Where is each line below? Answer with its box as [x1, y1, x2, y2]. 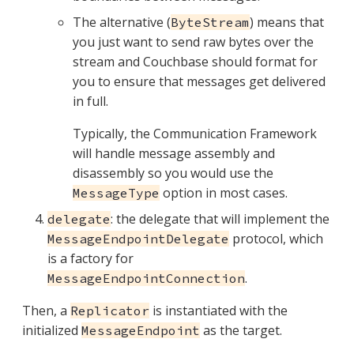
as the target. [200, 322, 282, 340]
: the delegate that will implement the [111, 210, 330, 228]
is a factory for [47, 250, 134, 268]
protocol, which [229, 230, 323, 248]
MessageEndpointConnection [47, 270, 245, 287]
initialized [22, 322, 81, 340]
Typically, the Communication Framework [73, 125, 317, 143]
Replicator [70, 303, 149, 319]
